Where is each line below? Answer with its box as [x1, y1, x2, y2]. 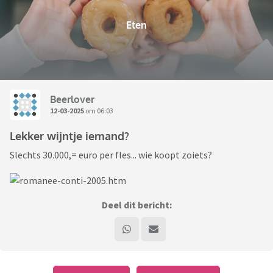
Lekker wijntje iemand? [10, 129, 129, 143]
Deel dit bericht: [101, 199, 172, 211]
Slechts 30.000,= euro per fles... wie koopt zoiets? [10, 149, 212, 161]
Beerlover [50, 93, 94, 105]
